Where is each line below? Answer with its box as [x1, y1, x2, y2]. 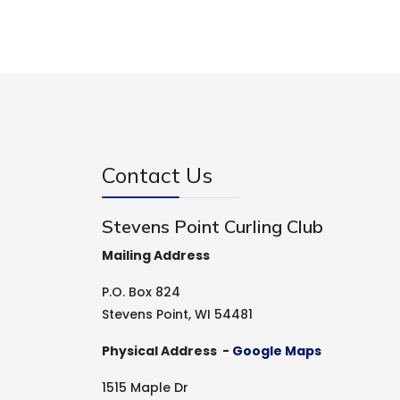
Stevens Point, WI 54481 [102, 305, 253, 323]
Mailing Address [102, 246, 210, 264]
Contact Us [102, 162, 212, 188]
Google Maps [232, 342, 321, 360]
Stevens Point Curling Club [102, 215, 323, 237]
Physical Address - [102, 342, 232, 360]
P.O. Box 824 [102, 283, 180, 301]
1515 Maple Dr [102, 379, 188, 396]
